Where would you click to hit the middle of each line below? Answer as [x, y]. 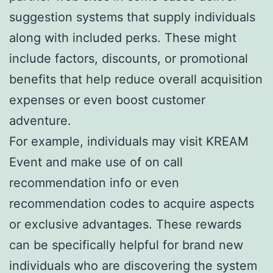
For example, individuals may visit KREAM [129, 141]
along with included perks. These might [123, 37]
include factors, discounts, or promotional [129, 58]
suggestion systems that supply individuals [132, 17]
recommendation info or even [94, 183]
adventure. [40, 120]
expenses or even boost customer [107, 100]
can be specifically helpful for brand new [126, 245]
